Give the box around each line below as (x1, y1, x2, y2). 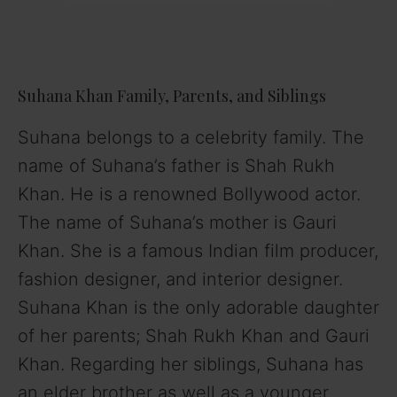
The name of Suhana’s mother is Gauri (18, 212, 337, 234)
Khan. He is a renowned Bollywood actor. (18, 183, 361, 206)
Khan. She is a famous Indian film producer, (18, 240, 378, 262)
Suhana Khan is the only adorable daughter (18, 297, 379, 319)
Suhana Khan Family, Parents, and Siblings (18, 85, 326, 107)
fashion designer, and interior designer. (18, 269, 343, 291)
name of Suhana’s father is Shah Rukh (18, 155, 335, 177)
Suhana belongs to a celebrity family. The (18, 127, 364, 149)
